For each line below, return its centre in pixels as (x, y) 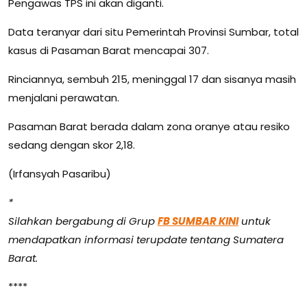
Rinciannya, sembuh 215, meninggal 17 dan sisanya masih (152, 79)
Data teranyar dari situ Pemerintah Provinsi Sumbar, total (153, 32)
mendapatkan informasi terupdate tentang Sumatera (146, 240)
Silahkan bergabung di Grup (83, 221)
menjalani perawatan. (64, 98)
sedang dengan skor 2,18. (72, 145)
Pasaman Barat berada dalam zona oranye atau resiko (149, 126)
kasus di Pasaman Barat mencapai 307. (109, 50)
